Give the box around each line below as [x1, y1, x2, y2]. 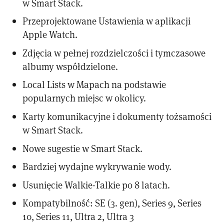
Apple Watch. [22, 28, 78, 41]
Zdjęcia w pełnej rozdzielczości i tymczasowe [22, 46, 206, 59]
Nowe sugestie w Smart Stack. [22, 141, 143, 154]
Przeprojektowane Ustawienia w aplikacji [22, 14, 191, 27]
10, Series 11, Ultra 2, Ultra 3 [22, 210, 134, 223]
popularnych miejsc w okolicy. [22, 91, 146, 104]
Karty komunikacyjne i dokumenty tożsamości [22, 110, 212, 122]
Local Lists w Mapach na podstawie [22, 78, 166, 91]
